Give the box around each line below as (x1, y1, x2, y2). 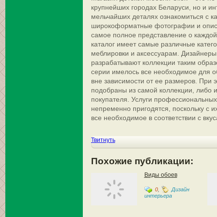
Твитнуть (91, 137, 115, 143)
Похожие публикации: (91, 156, 193, 166)
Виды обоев (144, 171, 177, 178)
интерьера (144, 193, 172, 199)
